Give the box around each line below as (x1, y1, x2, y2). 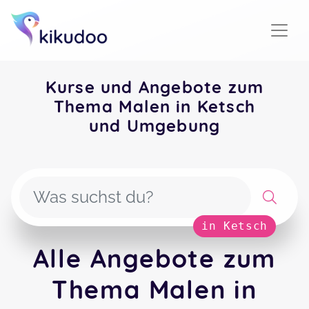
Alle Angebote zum (32, 243, 277, 274)
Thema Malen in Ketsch (53, 96, 256, 117)
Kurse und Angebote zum (45, 77, 264, 97)
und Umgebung (88, 115, 221, 136)
